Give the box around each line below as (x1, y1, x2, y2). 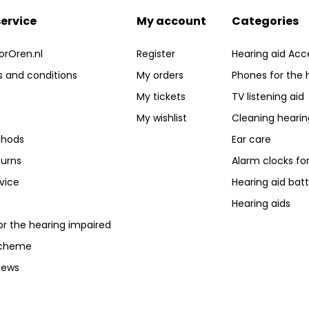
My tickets (136, 90, 186, 103)
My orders (136, 68, 183, 82)
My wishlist (136, 111, 187, 125)
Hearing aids (232, 197, 291, 210)
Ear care (232, 132, 272, 146)
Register (136, 47, 175, 61)
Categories (232, 13, 299, 29)
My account (136, 13, 206, 29)
